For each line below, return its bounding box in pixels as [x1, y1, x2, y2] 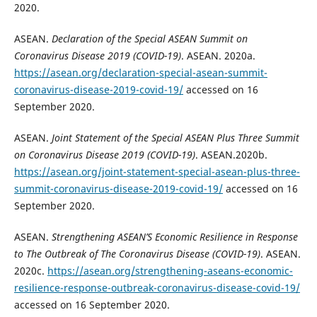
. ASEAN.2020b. [195, 148, 267, 162]
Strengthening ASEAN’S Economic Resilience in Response [51, 230, 298, 244]
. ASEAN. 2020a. [180, 49, 255, 63]
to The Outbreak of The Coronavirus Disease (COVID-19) [13, 247, 260, 261]
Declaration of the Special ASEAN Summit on [51, 32, 248, 46]
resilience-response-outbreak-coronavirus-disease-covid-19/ [13, 281, 300, 295]
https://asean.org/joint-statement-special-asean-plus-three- [13, 165, 300, 179]
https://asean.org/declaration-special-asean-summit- [13, 66, 267, 80]
